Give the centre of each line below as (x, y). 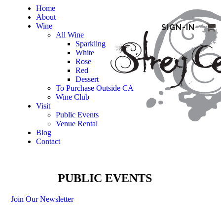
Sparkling (91, 44)
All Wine (70, 35)
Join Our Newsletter (42, 199)
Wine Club (73, 97)
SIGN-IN (178, 27)
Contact (48, 141)
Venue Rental (77, 124)
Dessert (87, 79)
